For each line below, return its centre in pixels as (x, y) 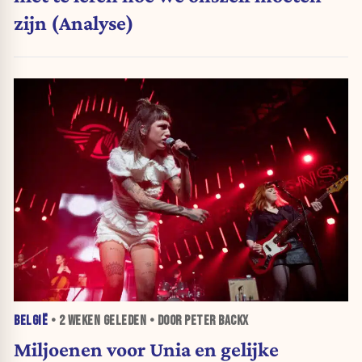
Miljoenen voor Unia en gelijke (146, 349)
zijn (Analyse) (74, 22)
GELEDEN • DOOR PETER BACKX (175, 321)
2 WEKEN (79, 321)
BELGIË (31, 321)
